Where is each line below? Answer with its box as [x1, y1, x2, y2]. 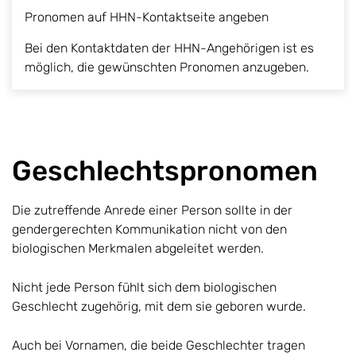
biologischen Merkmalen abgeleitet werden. [12, 240, 267, 256]
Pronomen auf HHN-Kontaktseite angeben [25, 9, 269, 25]
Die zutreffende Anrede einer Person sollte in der [12, 202, 292, 218]
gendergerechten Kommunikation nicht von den [12, 221, 287, 237]
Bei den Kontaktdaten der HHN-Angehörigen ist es [25, 40, 314, 56]
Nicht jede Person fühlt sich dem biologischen [12, 279, 277, 295]
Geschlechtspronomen [12, 153, 318, 188]
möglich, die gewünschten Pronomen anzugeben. [25, 59, 309, 75]
